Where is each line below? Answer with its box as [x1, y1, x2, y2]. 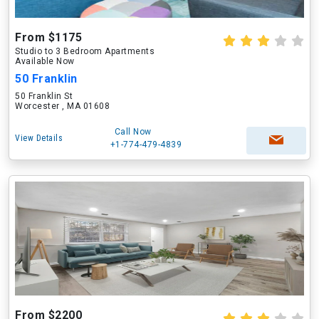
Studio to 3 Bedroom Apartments [15, 46, 155, 56]
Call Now [114, 127, 152, 137]
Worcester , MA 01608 [15, 101, 110, 111]
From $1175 [15, 31, 82, 44]
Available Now [15, 56, 75, 66]
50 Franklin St [15, 91, 73, 101]
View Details [15, 133, 63, 143]
